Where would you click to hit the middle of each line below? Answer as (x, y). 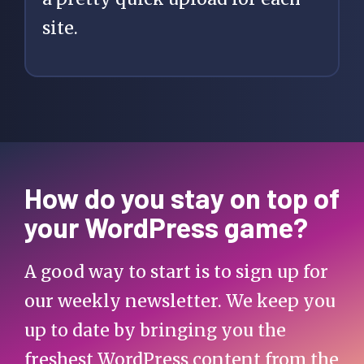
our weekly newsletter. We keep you (180, 301)
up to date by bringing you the (155, 330)
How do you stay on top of (182, 197)
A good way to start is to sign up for (176, 271)
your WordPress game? (166, 226)
